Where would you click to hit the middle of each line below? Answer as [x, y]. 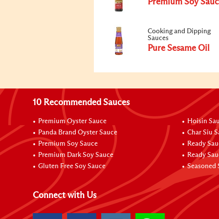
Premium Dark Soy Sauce [76, 155]
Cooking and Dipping [179, 31]
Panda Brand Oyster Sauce [78, 132]
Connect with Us [65, 196]
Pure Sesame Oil [179, 48]
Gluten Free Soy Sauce [72, 166]
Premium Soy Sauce [68, 144]
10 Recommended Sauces [81, 103]
